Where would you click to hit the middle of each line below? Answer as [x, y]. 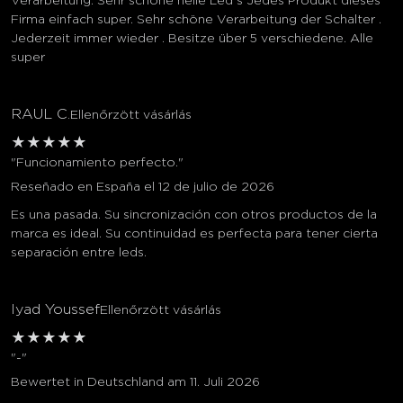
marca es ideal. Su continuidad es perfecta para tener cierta [194, 234]
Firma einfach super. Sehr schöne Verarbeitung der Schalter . [196, 20]
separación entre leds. [79, 253]
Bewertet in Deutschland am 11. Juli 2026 [135, 383]
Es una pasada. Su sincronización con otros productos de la [194, 215]
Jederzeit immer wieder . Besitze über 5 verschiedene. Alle [192, 39]
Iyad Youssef [55, 310]
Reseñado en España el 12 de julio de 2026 [143, 188]
